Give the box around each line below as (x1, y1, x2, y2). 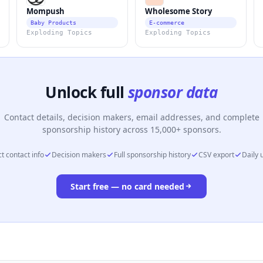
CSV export (198, 149, 234, 160)
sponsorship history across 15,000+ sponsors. (42, 123, 221, 135)
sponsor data (128, 81, 218, 103)
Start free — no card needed (70, 180, 184, 192)
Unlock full (45, 81, 128, 103)
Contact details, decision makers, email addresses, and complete (4, 111, 259, 123)
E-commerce (149, 19, 184, 26)
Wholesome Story (145, 5, 212, 16)
